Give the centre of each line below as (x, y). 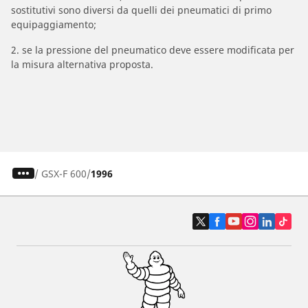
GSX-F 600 (64, 173)
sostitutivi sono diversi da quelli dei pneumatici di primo (141, 10)
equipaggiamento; (54, 24)
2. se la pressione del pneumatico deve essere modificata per (153, 49)
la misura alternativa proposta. (82, 64)
